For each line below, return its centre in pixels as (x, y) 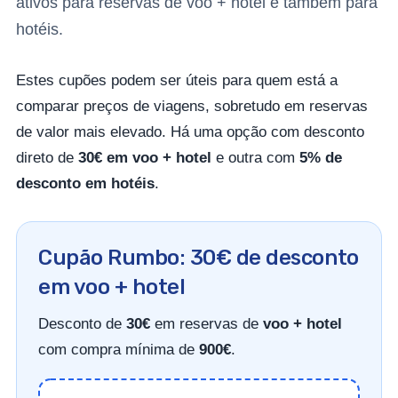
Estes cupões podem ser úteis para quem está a (177, 81)
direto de (47, 158)
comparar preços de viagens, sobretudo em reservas (192, 107)
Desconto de (82, 324)
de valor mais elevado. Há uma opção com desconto (190, 132)
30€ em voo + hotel (145, 158)
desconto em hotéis (85, 184)
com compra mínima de (119, 350)
